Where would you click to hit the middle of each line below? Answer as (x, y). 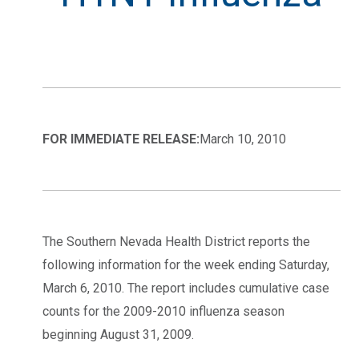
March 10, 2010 (243, 139)
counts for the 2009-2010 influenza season (163, 311)
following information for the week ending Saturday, (186, 264)
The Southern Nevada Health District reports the (176, 241)
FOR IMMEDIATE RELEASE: (121, 139)
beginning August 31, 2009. (118, 334)
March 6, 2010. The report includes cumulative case (186, 288)
